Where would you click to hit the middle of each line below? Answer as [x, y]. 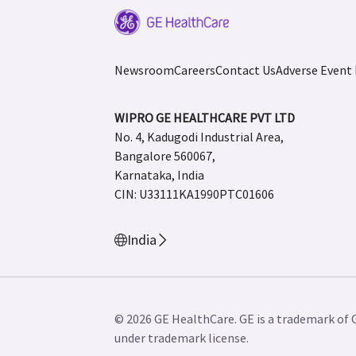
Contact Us [246, 70]
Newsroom [144, 70]
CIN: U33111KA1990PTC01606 [194, 194]
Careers [195, 70]
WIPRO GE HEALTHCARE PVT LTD [205, 118]
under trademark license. [182, 338]
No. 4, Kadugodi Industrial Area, [199, 137]
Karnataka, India [159, 175]
